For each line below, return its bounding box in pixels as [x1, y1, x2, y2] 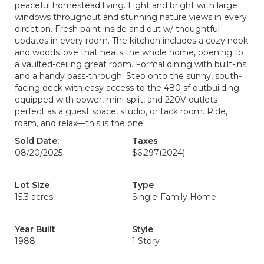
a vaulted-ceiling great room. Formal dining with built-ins [15, 59, 246, 70]
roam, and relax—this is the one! [15, 118, 145, 128]
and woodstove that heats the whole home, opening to [15, 47, 243, 58]
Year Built [15, 224, 55, 235]
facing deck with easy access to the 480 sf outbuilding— [15, 82, 247, 93]
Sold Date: [15, 136, 59, 146]
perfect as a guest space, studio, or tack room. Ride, [15, 106, 227, 117]
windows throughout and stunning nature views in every [15, 12, 247, 22]
